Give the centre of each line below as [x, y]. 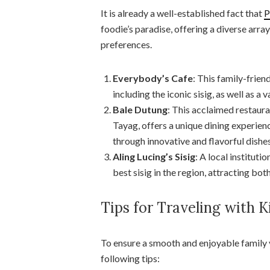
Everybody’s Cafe [153, 78]
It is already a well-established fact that [182, 13]
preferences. [126, 44]
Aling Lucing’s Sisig [154, 156]
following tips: [130, 258]
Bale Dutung [140, 109]
